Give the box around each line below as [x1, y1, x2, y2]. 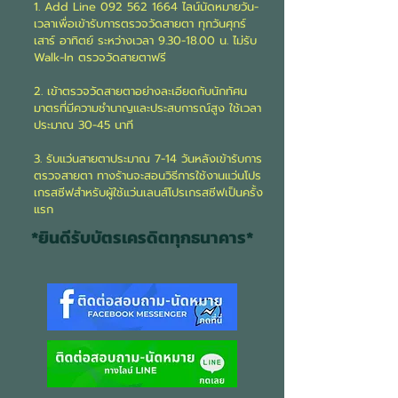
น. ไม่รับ [215, 31, 257, 49]
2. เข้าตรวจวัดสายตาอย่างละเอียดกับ [34, 82, 211, 99]
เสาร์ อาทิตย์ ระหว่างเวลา [34, 31, 158, 49]
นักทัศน [211, 82, 247, 99]
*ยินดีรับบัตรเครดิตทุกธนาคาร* [31, 224, 253, 251]
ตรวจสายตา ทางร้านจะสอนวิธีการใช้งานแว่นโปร [34, 166, 261, 184]
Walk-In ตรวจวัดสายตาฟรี [34, 48, 166, 66]
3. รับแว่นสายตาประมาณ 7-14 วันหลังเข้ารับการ [34, 149, 262, 167]
